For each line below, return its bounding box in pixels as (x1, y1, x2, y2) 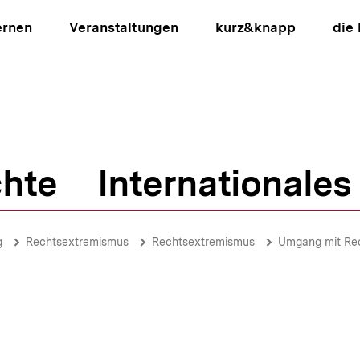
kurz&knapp (215, 19, 296, 35)
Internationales (97, 162, 351, 205)
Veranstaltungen (69, 19, 178, 35)
